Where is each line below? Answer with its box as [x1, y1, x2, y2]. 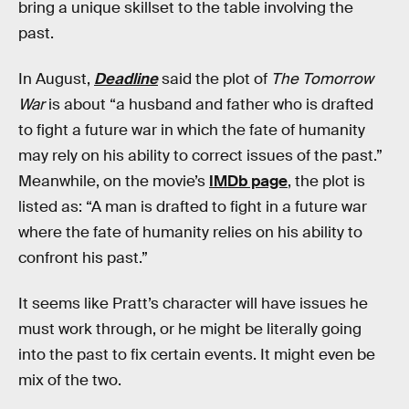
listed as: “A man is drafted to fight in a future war [18, 197, 367, 217]
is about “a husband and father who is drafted [45, 95, 373, 115]
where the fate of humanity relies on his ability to [18, 223, 362, 243]
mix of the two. [18, 370, 121, 390]
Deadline [94, 69, 158, 89]
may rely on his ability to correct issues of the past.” [18, 146, 383, 166]
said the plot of [158, 69, 271, 89]
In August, [18, 69, 94, 89]
